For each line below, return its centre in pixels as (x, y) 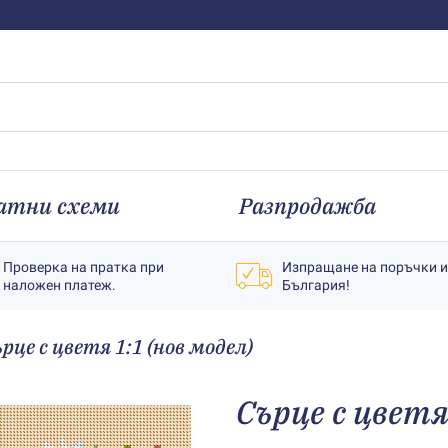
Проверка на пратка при (83, 267)
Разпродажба (307, 205)
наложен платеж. (59, 285)
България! (316, 285)
